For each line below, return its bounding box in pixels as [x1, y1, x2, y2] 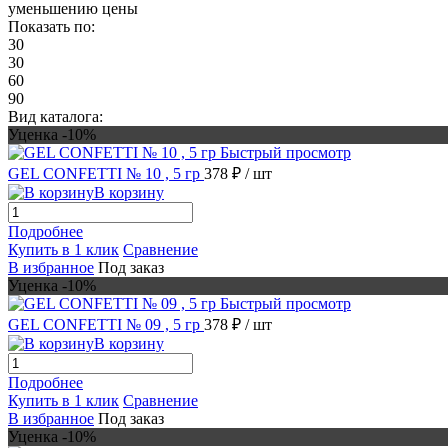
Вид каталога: [8, 107, 103, 125]
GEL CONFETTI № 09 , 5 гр [8, 315, 204, 333]
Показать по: [8, 17, 95, 35]
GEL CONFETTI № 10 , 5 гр [8, 164, 204, 182]
